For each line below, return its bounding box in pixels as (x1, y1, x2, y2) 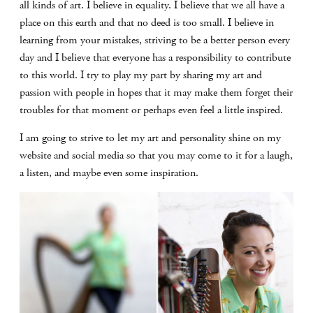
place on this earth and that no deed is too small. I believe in (20, 15, 274, 30)
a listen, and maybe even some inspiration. (20, 166, 198, 180)
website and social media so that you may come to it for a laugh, (20, 148, 293, 163)
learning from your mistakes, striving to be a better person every (20, 33, 290, 48)
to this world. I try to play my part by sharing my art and (20, 68, 262, 82)
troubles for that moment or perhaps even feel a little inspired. (20, 103, 283, 117)
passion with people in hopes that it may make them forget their (20, 85, 293, 100)
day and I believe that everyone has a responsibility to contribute (20, 50, 291, 65)
